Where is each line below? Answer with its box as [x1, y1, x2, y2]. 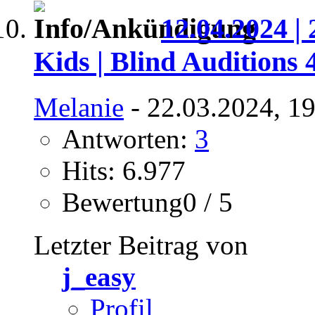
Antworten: [62, 123, 195, 154]
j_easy [62, 261, 136, 292]
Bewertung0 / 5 [62, 186, 233, 217]
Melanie [34, 91, 124, 122]
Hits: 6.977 [62, 155, 186, 186]
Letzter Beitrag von [34, 229, 248, 260]
